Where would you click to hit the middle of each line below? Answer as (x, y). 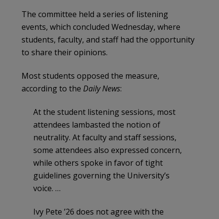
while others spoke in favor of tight (98, 163)
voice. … (47, 188)
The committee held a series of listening (95, 14)
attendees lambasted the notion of (97, 124)
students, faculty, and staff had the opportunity (108, 39)
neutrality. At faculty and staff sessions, (105, 137)
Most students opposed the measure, (90, 76)
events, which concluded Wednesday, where (101, 27)
